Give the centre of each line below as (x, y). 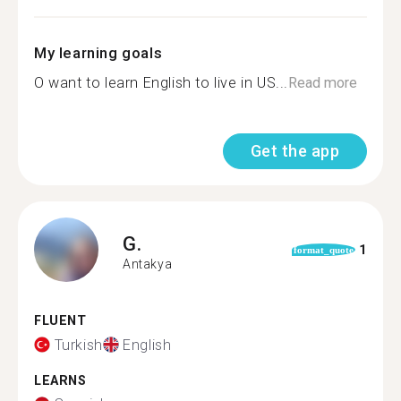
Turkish (78, 345)
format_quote (323, 250)
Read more (323, 83)
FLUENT (60, 321)
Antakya (148, 264)
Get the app (294, 151)
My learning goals (98, 53)
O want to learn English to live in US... (161, 83)
